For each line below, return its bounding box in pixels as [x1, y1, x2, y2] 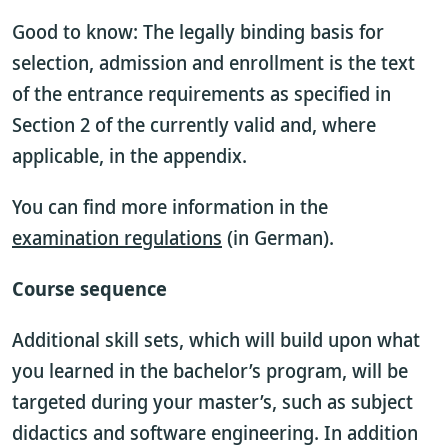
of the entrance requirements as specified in [12, 80, 391, 107]
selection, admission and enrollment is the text [12, 49, 415, 76]
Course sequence [12, 275, 167, 302]
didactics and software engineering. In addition [12, 419, 418, 446]
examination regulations [12, 224, 222, 251]
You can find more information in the [12, 193, 328, 220]
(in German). [222, 224, 334, 251]
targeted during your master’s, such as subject [12, 388, 413, 415]
